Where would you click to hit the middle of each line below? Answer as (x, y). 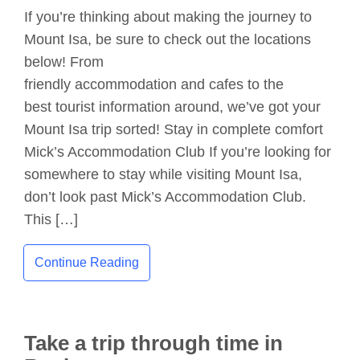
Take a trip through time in (153, 343)
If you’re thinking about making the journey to (168, 17)
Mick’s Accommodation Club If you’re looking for (178, 152)
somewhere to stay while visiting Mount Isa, (163, 175)
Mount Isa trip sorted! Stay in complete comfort (174, 130)
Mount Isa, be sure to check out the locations (168, 40)
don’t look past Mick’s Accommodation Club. (165, 197)
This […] (51, 220)
